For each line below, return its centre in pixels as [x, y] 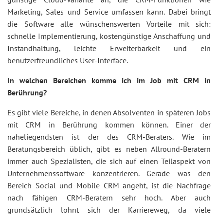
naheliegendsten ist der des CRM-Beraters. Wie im [109, 137]
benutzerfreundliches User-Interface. [68, 60]
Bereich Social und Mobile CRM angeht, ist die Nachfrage [109, 185]
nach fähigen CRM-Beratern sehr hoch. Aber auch [109, 198]
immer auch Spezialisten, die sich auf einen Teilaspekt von [109, 161]
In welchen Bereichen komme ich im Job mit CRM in [109, 80]
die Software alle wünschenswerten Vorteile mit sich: [109, 24]
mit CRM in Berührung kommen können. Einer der [109, 125]
